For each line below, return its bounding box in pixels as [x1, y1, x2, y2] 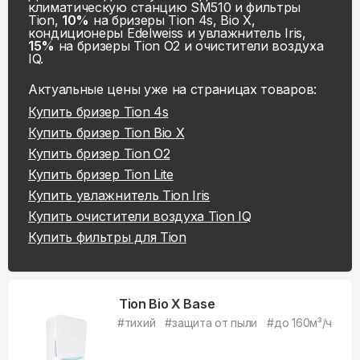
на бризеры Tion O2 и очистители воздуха [55, 38, 324, 54]
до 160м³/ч [273, 316, 333, 329]
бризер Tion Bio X [76, 125, 185, 141]
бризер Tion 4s [76, 104, 169, 120]
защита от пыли [172, 316, 258, 329]
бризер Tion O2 [76, 145, 170, 162]
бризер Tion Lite [76, 166, 174, 182]
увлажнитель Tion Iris [76, 187, 211, 203]
